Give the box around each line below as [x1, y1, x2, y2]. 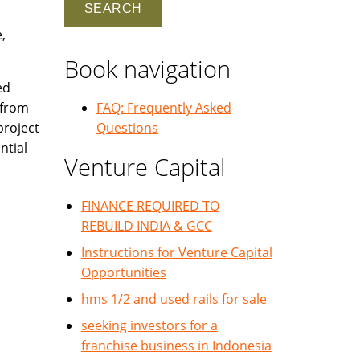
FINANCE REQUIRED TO [80, 197, 219, 215]
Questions [96, 119, 158, 137]
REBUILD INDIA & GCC [80, 217, 212, 235]
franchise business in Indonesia [80, 337, 272, 354]
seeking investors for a [80, 317, 218, 334]
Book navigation [64, 53, 231, 84]
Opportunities [80, 264, 166, 281]
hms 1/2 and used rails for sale [80, 290, 267, 308]
